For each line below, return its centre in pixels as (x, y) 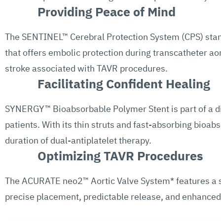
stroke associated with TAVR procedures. (86, 68)
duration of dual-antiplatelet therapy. (78, 140)
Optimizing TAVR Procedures (120, 155)
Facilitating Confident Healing (124, 83)
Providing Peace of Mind (106, 11)
